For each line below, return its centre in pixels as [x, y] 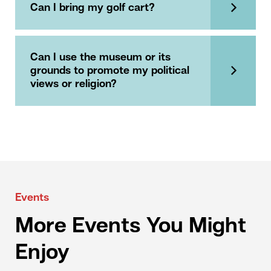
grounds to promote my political [110, 70]
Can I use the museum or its [100, 57]
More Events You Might [131, 227]
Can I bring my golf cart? [93, 8]
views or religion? [73, 84]
